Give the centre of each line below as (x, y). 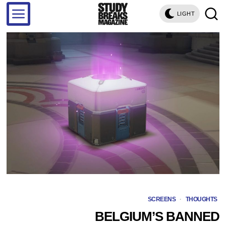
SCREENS (162, 199)
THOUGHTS (201, 199)
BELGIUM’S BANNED (157, 216)
